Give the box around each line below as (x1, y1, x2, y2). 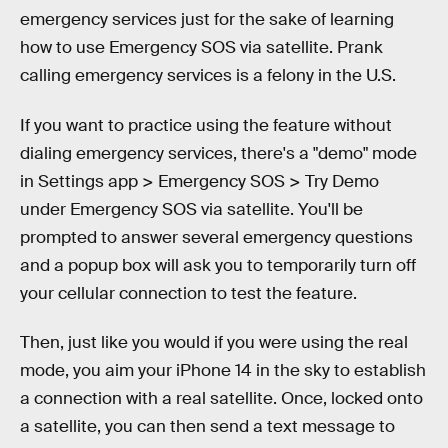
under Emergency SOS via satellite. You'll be (20, 198, 363, 220)
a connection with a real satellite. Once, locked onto (20, 388, 423, 410)
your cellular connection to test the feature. (20, 282, 357, 304)
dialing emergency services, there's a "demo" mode (20, 142, 417, 164)
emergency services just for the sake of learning (20, 8, 394, 30)
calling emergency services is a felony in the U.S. (20, 64, 396, 86)
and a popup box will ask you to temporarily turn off (20, 254, 416, 276)
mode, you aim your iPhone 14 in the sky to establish (20, 360, 426, 382)
